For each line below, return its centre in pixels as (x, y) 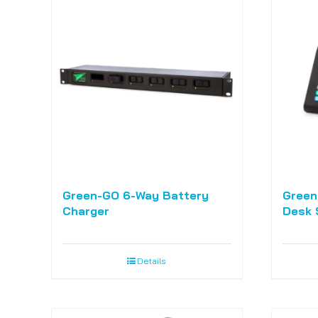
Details (152, 261)
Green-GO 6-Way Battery (135, 196)
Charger (86, 211)
